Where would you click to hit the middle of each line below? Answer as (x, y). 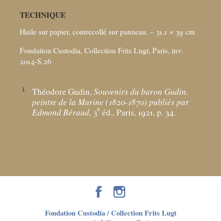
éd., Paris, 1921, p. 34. (138, 112)
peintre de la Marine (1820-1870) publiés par (110, 102)
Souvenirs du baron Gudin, (141, 91)
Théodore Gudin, (63, 91)
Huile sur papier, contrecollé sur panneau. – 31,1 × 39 (101, 32)
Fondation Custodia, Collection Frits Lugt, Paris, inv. (101, 50)
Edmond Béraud (61, 112)
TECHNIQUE (43, 15)
